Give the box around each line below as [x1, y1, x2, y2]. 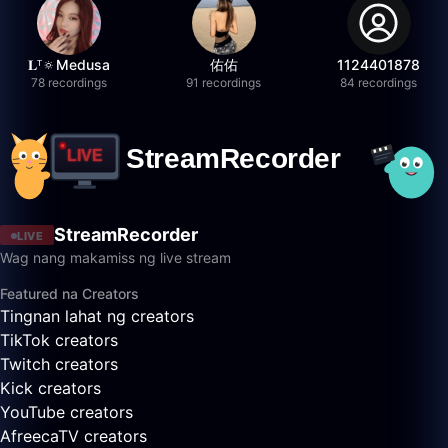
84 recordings [340, 75, 418, 90]
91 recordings [186, 75, 262, 90]
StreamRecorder [54, 224, 198, 246]
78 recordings [31, 75, 108, 90]
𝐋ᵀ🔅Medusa [28, 56, 111, 73]
